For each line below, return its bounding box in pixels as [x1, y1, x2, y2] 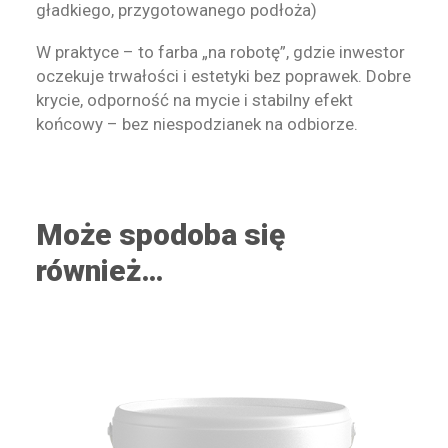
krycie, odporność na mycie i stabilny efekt [36, 90, 353, 110]
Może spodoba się [36, 217, 285, 252]
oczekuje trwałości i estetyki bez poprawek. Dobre [36, 66, 411, 86]
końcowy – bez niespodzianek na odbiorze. [36, 114, 358, 134]
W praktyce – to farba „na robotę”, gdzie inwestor [36, 42, 405, 62]
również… [36, 253, 164, 288]
